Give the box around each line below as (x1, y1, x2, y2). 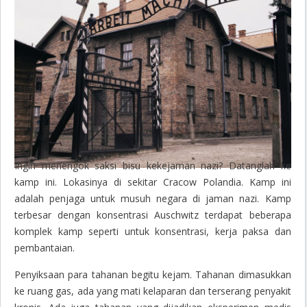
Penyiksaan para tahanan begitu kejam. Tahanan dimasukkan (14, 267, 291, 281)
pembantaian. (14, 241, 75, 254)
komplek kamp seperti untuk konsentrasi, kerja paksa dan (14, 224, 291, 238)
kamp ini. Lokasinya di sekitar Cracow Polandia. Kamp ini (14, 175, 291, 188)
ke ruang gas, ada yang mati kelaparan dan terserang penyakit (14, 284, 291, 297)
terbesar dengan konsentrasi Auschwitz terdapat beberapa (14, 208, 291, 221)
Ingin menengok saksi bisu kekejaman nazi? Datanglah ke (14, 158, 291, 172)
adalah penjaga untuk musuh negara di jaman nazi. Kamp (14, 191, 291, 205)
